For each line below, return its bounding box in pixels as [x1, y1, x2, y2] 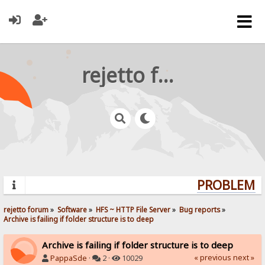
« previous [193, 252, 231, 263]
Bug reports [179, 204, 221, 214]
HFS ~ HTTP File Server [96, 204, 171, 214]
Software [57, 204, 88, 214]
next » [232, 252, 254, 263]
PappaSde [50, 253, 88, 263]
